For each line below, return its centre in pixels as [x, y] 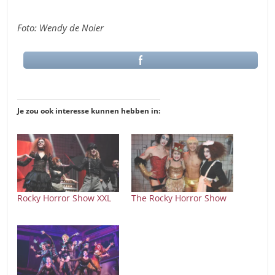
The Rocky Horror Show [179, 198]
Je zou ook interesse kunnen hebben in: [89, 110]
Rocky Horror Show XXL [64, 198]
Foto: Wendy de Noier [61, 27]
